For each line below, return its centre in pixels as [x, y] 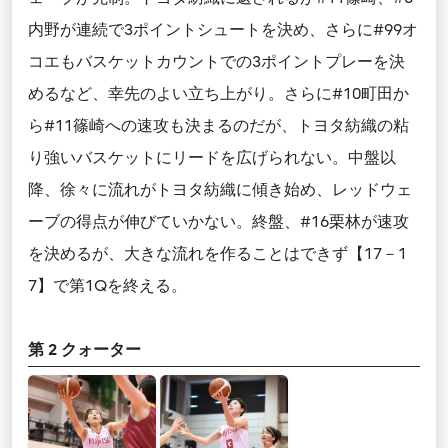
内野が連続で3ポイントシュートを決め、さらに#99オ [223, 29]
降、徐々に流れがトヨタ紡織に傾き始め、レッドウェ [220, 189]
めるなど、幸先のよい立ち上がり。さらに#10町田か [218, 93]
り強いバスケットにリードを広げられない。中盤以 [212, 157]
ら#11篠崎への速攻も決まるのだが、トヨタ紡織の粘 [218, 125]
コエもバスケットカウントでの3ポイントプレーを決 [216, 61]
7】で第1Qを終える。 [107, 285]
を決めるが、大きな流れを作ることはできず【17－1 [217, 253]
